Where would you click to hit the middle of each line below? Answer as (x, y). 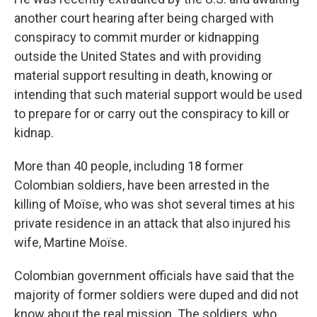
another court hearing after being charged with (144, 18)
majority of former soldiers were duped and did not (156, 295)
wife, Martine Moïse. (71, 242)
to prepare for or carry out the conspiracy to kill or (152, 114)
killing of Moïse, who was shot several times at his (155, 204)
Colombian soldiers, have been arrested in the (142, 185)
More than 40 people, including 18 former (129, 166)
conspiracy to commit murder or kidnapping (137, 37)
